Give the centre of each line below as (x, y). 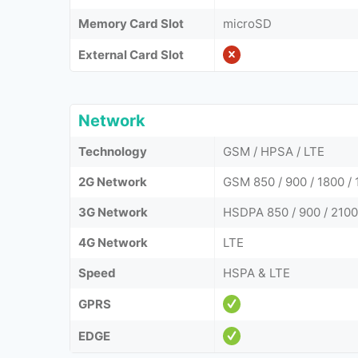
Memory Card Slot (131, 24)
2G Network (113, 182)
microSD (247, 24)
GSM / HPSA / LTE (274, 151)
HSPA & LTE (257, 273)
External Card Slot (131, 55)
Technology (113, 151)
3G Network (113, 212)
